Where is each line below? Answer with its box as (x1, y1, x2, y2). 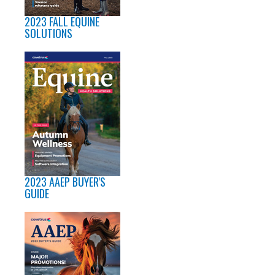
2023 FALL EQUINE (25, 13, 99, 29)
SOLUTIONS (25, 25, 72, 41)
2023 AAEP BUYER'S (25, 173, 106, 190)
